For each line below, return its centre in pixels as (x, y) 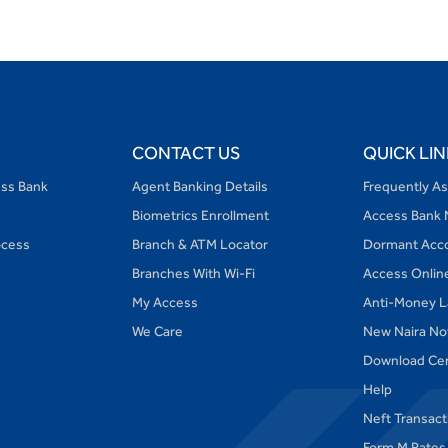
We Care (157, 331)
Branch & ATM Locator (199, 244)
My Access (164, 302)
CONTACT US (185, 153)
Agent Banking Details (199, 186)
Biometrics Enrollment (200, 215)
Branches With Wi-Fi (193, 273)
